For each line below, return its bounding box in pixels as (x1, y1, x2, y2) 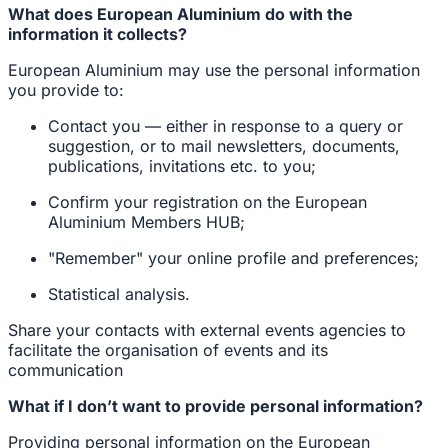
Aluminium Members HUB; (48, 212, 245, 232)
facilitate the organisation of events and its (8, 340, 328, 360)
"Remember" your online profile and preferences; (48, 248, 419, 268)
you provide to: (8, 80, 124, 100)
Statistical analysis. (48, 284, 190, 304)
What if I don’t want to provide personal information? (8, 396, 423, 416)
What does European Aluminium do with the (8, 4, 353, 24)
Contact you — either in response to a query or (48, 116, 403, 136)
